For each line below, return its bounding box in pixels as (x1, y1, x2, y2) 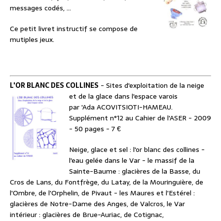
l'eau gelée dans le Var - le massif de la (69, 155, 194, 166)
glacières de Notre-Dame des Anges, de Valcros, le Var (10, 198, 185, 210)
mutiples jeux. (10, 34, 54, 45)
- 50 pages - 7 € (69, 123, 121, 135)
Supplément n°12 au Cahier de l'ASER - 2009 (69, 112, 211, 124)
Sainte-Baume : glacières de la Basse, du (69, 166, 200, 177)
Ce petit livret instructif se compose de (10, 23, 138, 35)
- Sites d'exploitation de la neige (99, 80, 204, 91)
